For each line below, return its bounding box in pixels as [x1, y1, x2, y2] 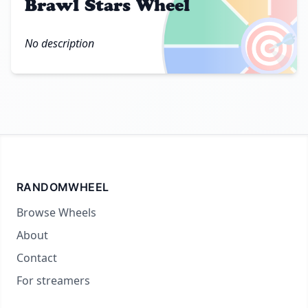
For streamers [16, 273, 90, 288]
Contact [16, 250, 57, 265]
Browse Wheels [16, 205, 96, 220]
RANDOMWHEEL [16, 180, 109, 194]
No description [25, 35, 94, 51]
